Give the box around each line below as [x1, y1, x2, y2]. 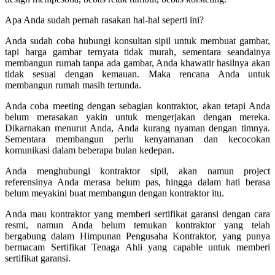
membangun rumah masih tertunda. [5, 79, 141, 90]
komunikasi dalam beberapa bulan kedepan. [5, 144, 174, 155]
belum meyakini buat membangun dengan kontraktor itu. [5, 187, 224, 198]
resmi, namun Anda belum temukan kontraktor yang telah [5, 219, 270, 230]
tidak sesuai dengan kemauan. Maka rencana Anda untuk [5, 68, 270, 79]
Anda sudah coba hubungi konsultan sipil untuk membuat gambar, [5, 35, 270, 46]
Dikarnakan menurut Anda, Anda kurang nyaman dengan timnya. [5, 122, 270, 133]
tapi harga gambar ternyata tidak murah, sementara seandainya [5, 46, 270, 57]
